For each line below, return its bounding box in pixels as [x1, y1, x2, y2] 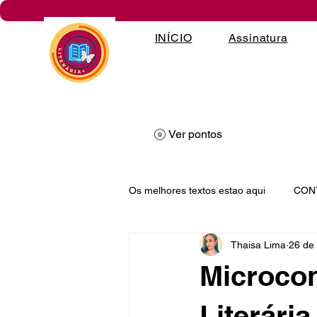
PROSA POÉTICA [157, 241, 237, 253]
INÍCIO [154, 31, 192, 45]
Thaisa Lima [231, 238, 286, 250]
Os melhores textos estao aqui [129, 184, 265, 196]
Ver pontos [168, 127, 222, 141]
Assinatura [228, 31, 288, 45]
